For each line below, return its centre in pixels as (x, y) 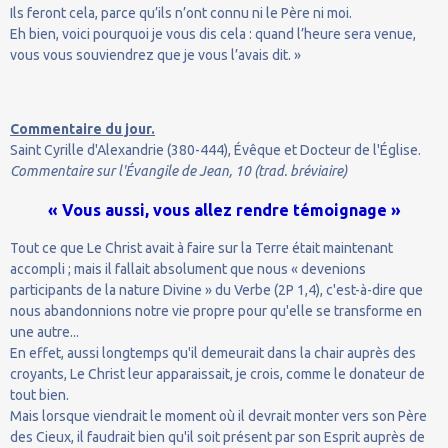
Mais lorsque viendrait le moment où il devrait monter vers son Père (218, 415)
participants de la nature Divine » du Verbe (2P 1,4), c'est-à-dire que (216, 289)
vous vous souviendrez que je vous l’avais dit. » (155, 54)
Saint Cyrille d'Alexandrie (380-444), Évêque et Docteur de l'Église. (215, 149)
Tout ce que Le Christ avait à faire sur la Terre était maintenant (201, 247)
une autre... (44, 331)
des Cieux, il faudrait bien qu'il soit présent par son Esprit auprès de (217, 436)
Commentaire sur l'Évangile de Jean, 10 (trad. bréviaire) (178, 170)
